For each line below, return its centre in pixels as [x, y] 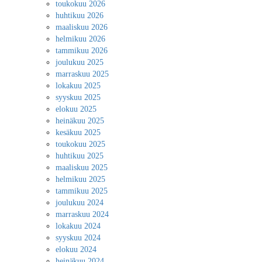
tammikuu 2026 [82, 51]
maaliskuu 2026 [82, 27]
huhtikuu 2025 [80, 156]
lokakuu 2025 [78, 86]
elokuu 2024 [76, 249]
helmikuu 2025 [80, 179]
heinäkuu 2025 [80, 121]
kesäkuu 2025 [78, 132]
